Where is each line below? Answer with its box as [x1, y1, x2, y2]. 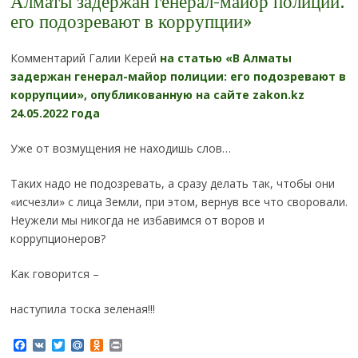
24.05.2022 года [10, 105, 100, 121]
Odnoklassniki [102, 336, 188, 354]
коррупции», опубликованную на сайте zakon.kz [10, 87, 304, 103]
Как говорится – [10, 266, 99, 282]
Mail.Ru [83, 336, 128, 354]
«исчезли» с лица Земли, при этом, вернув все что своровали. [10, 194, 348, 210]
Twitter [64, 336, 109, 354]
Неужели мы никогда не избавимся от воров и [10, 213, 265, 229]
